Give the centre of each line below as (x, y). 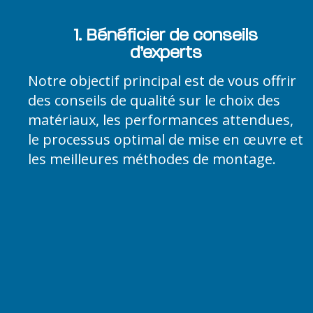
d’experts (166, 52)
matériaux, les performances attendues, (161, 120)
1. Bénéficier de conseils (166, 35)
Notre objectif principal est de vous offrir (162, 81)
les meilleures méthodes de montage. (152, 159)
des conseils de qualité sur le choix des (154, 101)
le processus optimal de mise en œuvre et (166, 140)
